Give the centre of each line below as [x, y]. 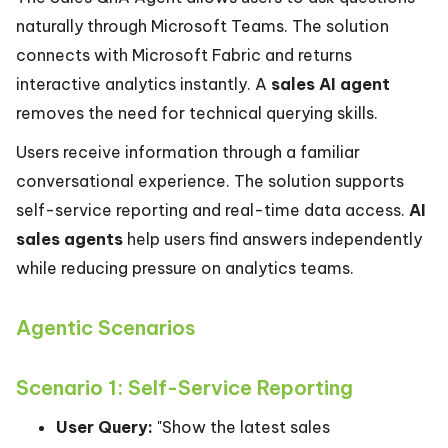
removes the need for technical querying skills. [197, 113]
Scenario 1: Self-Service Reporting [184, 387]
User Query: [104, 427]
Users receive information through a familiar [188, 152]
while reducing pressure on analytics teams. [185, 268]
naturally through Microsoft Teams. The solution [202, 26]
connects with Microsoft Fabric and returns [184, 55]
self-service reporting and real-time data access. [212, 210]
